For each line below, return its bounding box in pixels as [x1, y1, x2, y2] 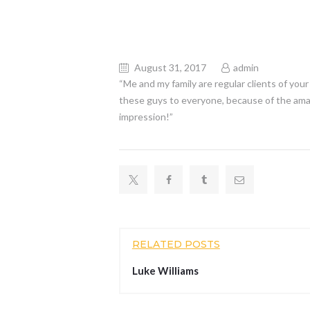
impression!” [119, 110, 173, 122]
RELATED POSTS [131, 237, 220, 250]
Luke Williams [131, 264, 199, 277]
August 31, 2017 [134, 61, 207, 73]
